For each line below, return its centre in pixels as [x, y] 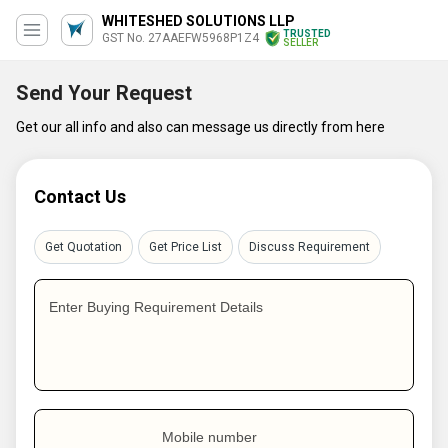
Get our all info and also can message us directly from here [200, 127]
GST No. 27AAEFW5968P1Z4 [180, 38]
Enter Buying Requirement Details [156, 307]
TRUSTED [307, 33]
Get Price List [185, 247]
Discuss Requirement [309, 247]
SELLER [300, 42]
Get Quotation [83, 247]
